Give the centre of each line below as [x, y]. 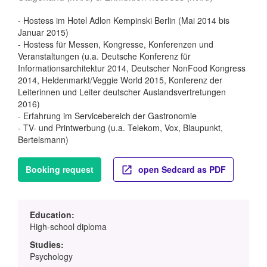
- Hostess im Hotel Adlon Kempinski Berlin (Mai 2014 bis [124, 20]
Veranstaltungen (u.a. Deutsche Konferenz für [104, 56]
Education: [52, 214]
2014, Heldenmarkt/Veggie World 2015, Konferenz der [120, 80]
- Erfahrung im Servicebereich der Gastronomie [107, 115]
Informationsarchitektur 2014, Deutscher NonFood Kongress [132, 68]
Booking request [60, 169]
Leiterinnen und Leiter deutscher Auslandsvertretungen [122, 91]
